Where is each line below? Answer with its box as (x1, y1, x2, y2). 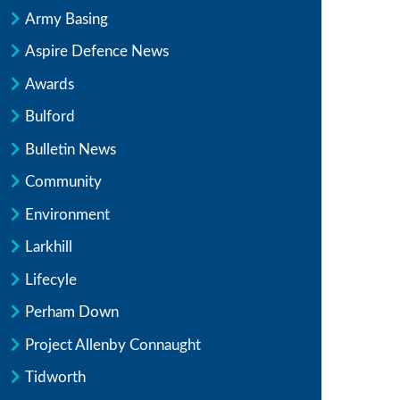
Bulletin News (25, 141, 116, 157)
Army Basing (25, 11, 108, 27)
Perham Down (25, 304, 119, 320)
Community (25, 174, 102, 189)
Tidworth (25, 370, 86, 385)
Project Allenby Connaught (25, 337, 201, 353)
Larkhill (25, 239, 72, 254)
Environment (25, 206, 110, 222)
